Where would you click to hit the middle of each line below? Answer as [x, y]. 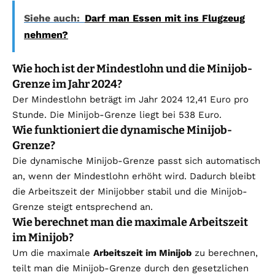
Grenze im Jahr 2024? [67, 84]
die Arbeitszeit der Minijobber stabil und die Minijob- [130, 192]
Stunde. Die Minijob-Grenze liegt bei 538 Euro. [117, 115]
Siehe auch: [52, 18]
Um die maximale [53, 253]
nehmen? [46, 35]
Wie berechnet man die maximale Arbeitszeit [130, 223]
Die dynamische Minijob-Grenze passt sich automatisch [136, 161]
